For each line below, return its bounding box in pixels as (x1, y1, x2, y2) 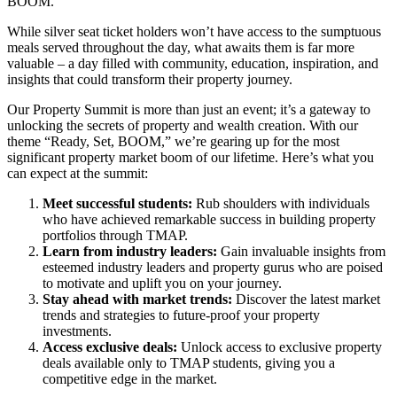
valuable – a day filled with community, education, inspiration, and (7, 56, 378, 71)
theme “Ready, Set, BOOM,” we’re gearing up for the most (7, 134, 339, 149)
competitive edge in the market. (43, 371, 217, 386)
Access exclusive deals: (43, 339, 177, 354)
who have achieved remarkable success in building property (43, 212, 376, 227)
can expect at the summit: (7, 166, 148, 181)
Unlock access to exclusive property (177, 339, 382, 354)
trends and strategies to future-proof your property (43, 307, 320, 323)
